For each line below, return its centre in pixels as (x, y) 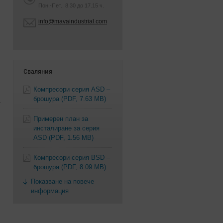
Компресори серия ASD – (72, 89)
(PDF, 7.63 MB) (84, 99)
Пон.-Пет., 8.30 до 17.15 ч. (71, 5)
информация (50, 191)
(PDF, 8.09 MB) (84, 167)
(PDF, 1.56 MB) (71, 138)
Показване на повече (62, 181)
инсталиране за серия (66, 128)
